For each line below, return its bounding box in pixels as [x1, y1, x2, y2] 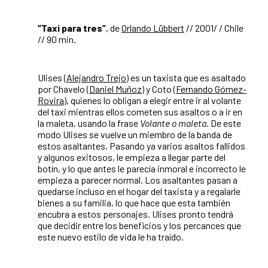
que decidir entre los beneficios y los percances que [38, 219, 241, 231]
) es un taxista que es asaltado [126, 71, 246, 83]
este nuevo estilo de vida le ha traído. [38, 230, 184, 242]
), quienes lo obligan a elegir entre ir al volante [64, 94, 241, 106]
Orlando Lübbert [121, 22, 184, 33]
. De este [206, 117, 241, 129]
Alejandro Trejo [66, 71, 126, 83]
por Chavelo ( [38, 83, 89, 95]
